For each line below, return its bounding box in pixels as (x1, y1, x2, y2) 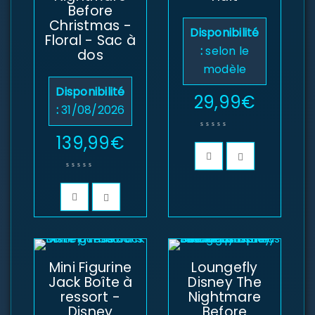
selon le (205, 43, 250, 60)
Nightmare (188, 288, 262, 307)
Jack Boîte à (48, 273, 133, 292)
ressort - (60, 288, 121, 307)
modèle (202, 61, 247, 78)
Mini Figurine (49, 258, 132, 278)
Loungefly (191, 258, 258, 278)
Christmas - (49, 16, 131, 36)
